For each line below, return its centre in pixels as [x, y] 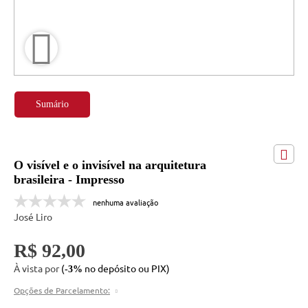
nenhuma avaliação [125, 202]
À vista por [37, 268]
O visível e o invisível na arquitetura [110, 165]
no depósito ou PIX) [126, 268]
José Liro [33, 217]
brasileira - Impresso [69, 179]
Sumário [52, 104]
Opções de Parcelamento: [62, 290]
